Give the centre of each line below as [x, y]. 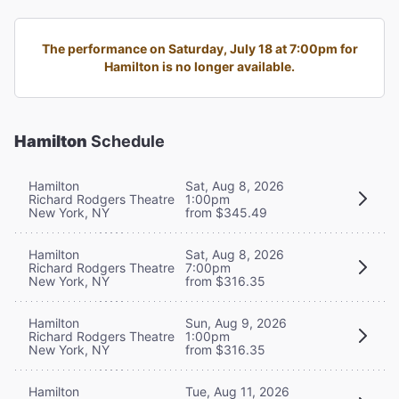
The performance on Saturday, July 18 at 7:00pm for [199, 48]
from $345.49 [226, 212]
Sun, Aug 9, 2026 [236, 322]
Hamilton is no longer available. [199, 66]
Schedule [126, 141]
